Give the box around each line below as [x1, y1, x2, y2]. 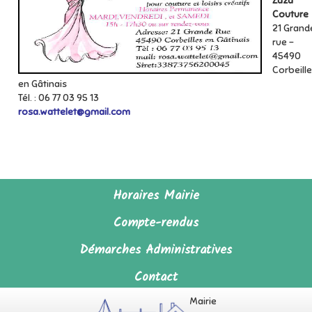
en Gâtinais [18, 78, 67, 90]
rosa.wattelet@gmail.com [18, 106, 130, 118]
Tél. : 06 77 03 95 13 [18, 92, 99, 104]
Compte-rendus [114, 213, 198, 233]
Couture [272, 8, 309, 20]
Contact [134, 267, 178, 288]
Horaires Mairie [113, 186, 199, 206]
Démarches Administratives [80, 240, 232, 260]
